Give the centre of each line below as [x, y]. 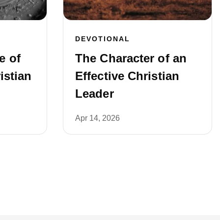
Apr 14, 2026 [97, 118]
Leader [95, 93]
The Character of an [131, 58]
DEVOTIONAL [103, 39]
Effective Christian [127, 76]
